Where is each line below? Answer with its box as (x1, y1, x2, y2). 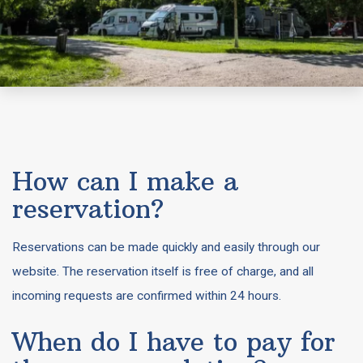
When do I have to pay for (12, 326, 335, 357)
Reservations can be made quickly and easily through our (12, 240, 320, 254)
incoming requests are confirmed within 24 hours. (12, 288, 281, 303)
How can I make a (12, 165, 238, 197)
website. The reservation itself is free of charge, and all (12, 264, 314, 279)
